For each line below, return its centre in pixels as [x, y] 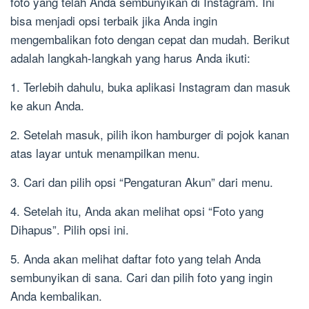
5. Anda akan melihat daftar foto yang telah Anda [136, 259]
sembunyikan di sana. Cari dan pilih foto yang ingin [141, 277]
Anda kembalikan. [56, 296]
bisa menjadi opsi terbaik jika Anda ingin [114, 21]
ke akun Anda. [47, 106]
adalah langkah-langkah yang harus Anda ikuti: [130, 58]
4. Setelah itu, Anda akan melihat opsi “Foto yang [137, 211]
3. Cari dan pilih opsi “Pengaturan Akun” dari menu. [142, 182]
